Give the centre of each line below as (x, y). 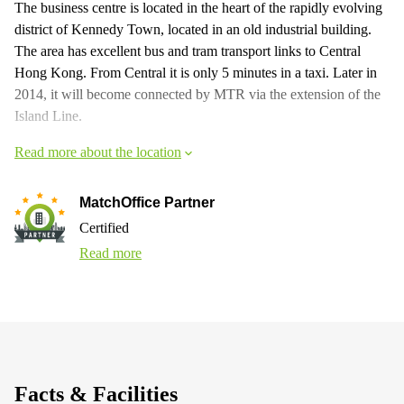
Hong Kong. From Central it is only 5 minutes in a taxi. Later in (196, 73)
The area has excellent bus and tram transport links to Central (188, 51)
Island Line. (48, 116)
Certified (104, 228)
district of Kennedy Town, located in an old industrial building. (193, 29)
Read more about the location (98, 152)
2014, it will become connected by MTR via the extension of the (197, 94)
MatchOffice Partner (147, 202)
